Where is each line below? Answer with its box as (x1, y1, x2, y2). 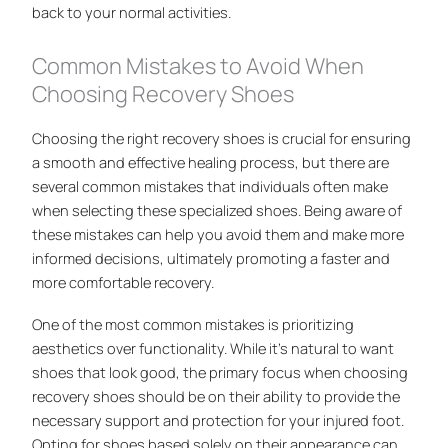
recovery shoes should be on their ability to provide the (32, 386, 401, 407)
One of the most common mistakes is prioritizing (32, 314, 355, 335)
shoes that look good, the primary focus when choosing (32, 362, 409, 383)
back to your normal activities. (32, 2, 232, 23)
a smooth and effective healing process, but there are (32, 151, 390, 172)
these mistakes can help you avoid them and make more (32, 223, 405, 244)
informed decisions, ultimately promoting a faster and (32, 247, 391, 268)
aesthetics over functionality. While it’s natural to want (32, 338, 395, 359)
